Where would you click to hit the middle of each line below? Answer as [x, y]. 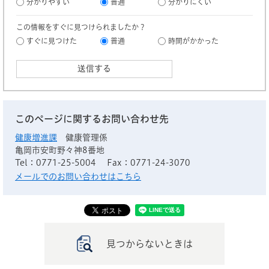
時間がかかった [193, 41]
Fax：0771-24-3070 [149, 163]
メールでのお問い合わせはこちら [78, 177]
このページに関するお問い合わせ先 [92, 119]
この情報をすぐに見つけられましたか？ [81, 27]
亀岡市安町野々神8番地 [60, 150]
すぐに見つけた [52, 41]
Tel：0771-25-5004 [56, 163]
